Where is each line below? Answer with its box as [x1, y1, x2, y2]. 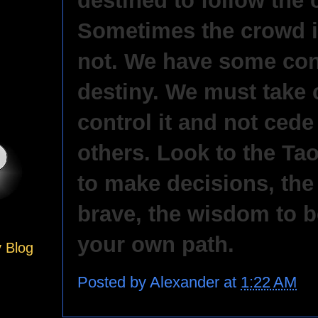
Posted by [77, 273, 150, 291]
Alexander [150, 273, 224, 291]
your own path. [77, 231, 234, 257]
